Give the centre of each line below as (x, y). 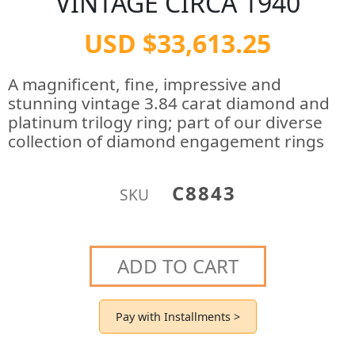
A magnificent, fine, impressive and (145, 84)
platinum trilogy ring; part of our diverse (165, 122)
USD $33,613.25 (177, 43)
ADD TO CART (177, 265)
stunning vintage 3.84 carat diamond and (169, 103)
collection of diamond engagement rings (166, 141)
